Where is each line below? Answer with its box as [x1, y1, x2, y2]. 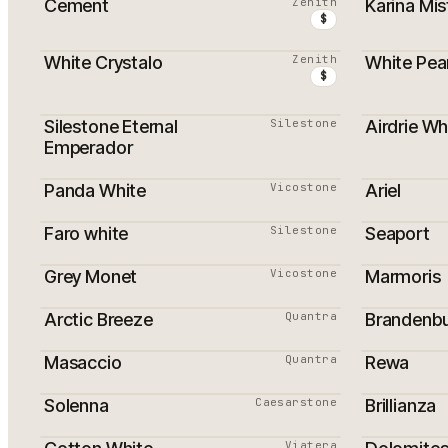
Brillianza [365, 395, 437, 416]
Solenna [44, 395, 109, 416]
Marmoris [365, 266, 441, 287]
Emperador [44, 137, 133, 158]
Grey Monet [44, 266, 138, 287]
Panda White [44, 180, 147, 201]
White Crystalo [44, 52, 163, 73]
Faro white [44, 223, 129, 244]
